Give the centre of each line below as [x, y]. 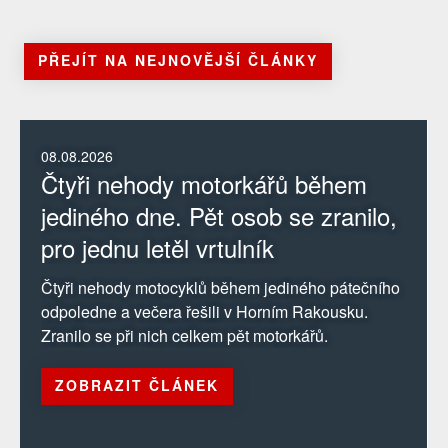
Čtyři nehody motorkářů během [204, 184]
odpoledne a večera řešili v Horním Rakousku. [204, 312]
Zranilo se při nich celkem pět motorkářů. [184, 336]
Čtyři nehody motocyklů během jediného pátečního [220, 288]
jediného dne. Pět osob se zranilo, [219, 216]
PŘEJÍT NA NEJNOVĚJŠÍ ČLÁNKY [178, 60]
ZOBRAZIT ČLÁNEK [137, 385]
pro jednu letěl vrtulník [157, 248]
